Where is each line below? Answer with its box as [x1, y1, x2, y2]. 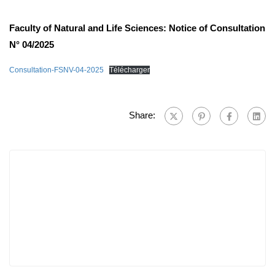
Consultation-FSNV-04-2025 [9, 65, 104, 74]
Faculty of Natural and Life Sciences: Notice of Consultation [9, 22, 265, 33]
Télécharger [109, 65, 150, 74]
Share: [129, 109, 155, 120]
